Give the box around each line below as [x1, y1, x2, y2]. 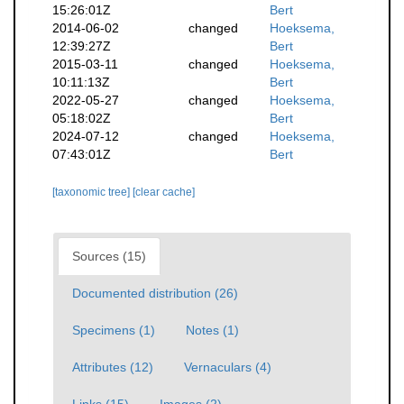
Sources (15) [72, 249, 146, 263]
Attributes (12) [72, 360, 153, 374]
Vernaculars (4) [184, 360, 271, 374]
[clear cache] [133, 186, 195, 198]
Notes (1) [186, 323, 239, 337]
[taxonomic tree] [52, 186, 133, 198]
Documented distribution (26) [72, 286, 238, 300]
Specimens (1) [72, 323, 155, 337]
